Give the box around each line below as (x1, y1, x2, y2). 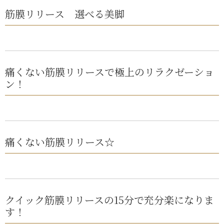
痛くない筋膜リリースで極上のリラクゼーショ (5, 64, 214, 79)
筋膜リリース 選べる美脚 (5, 6, 124, 21)
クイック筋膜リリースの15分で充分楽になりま (5, 192, 214, 207)
